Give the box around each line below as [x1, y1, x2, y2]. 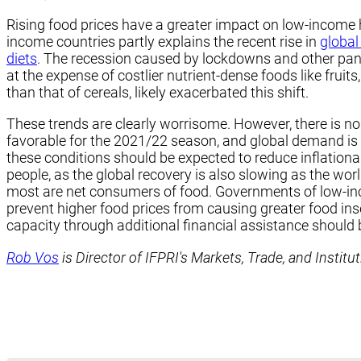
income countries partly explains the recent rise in [6, 33, 320, 51]
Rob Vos [6, 248, 59, 266]
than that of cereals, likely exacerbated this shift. [6, 84, 309, 102]
